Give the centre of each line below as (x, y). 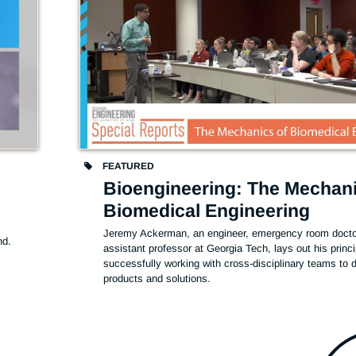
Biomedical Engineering (207, 210)
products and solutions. (159, 278)
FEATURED (128, 166)
